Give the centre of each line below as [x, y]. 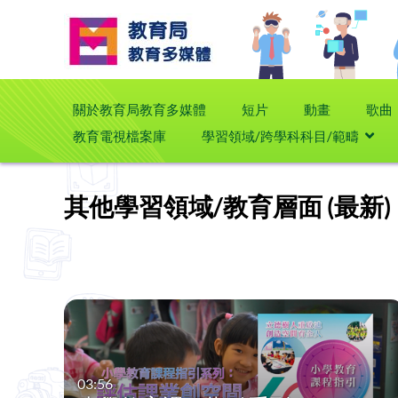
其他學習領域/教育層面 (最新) [227, 206]
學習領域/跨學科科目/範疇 [280, 136]
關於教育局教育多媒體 [139, 109]
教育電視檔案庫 [119, 136]
